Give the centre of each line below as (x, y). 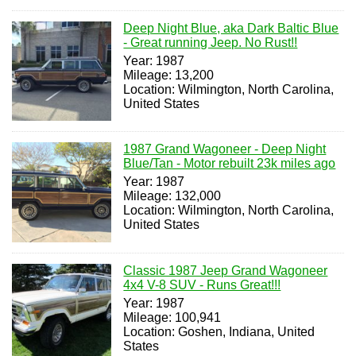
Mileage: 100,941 (172, 317)
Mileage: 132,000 (172, 196)
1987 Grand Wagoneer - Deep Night (225, 149)
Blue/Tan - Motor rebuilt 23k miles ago (230, 164)
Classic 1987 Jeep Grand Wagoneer (226, 270)
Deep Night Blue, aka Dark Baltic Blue (231, 28)
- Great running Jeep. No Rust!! (211, 42)
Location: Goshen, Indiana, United (219, 331)
